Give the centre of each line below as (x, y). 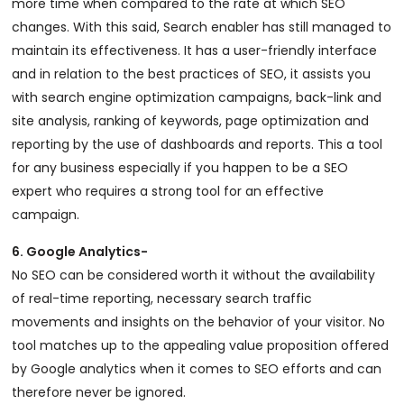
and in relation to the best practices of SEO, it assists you (192, 74)
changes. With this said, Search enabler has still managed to (202, 27)
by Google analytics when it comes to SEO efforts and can (197, 369)
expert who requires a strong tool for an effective (168, 191)
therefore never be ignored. (99, 392)
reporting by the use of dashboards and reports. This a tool (197, 144)
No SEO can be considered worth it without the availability (194, 275)
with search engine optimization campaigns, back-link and (197, 97)
